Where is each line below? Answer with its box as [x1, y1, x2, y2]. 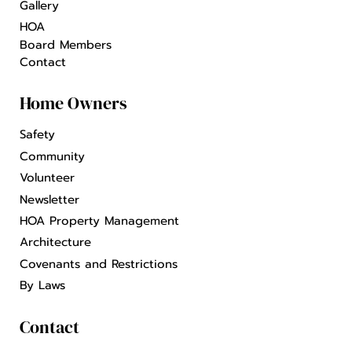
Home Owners [20, 91, 127, 115]
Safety [20, 126, 55, 144]
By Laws [20, 277, 65, 295]
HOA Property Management [20, 211, 179, 229]
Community [20, 147, 85, 165]
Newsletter [20, 190, 79, 208]
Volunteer [20, 169, 75, 187]
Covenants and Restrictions [20, 255, 178, 273]
